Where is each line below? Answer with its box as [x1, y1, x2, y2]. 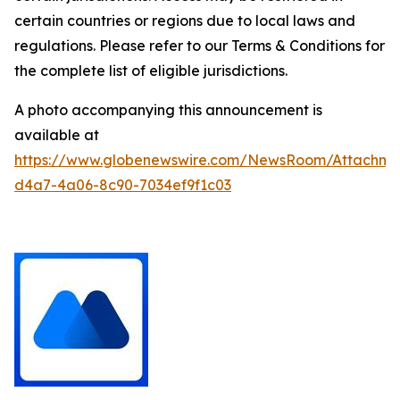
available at [14, 125, 99, 144]
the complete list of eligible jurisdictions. [14, 61, 287, 79]
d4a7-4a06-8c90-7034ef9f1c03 [14, 175, 231, 194]
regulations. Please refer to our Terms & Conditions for [14, 36, 385, 54]
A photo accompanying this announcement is [14, 100, 322, 119]
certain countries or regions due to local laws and [14, 11, 355, 29]
